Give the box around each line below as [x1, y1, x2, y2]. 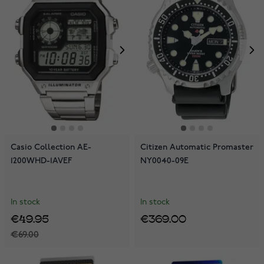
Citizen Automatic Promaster [140, 141, 253, 152]
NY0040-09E [140, 155, 189, 166]
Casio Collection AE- [11, 141, 91, 152]
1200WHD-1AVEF [11, 155, 72, 166]
